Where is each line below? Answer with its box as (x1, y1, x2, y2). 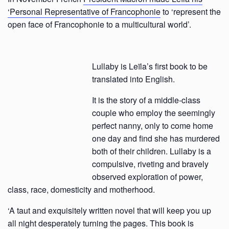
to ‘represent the (161, 6, 221, 17)
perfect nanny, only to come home (92, 120, 213, 131)
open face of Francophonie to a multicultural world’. (8, 18, 191, 30)
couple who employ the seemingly (92, 107, 215, 119)
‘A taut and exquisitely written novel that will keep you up (8, 204, 211, 216)
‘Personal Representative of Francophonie (8, 6, 161, 17)
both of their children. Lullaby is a (92, 145, 211, 157)
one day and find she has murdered (92, 132, 220, 144)
